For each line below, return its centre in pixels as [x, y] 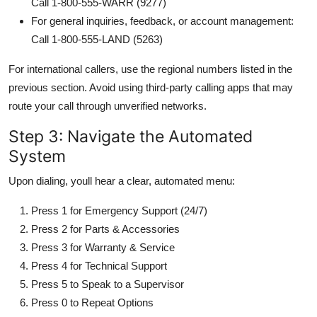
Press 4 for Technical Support [99, 265]
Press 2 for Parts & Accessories [105, 229]
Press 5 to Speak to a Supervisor [108, 284]
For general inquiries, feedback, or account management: [162, 21]
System [37, 156]
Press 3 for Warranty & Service [103, 247]
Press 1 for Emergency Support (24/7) [119, 210]
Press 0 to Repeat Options [92, 302]
